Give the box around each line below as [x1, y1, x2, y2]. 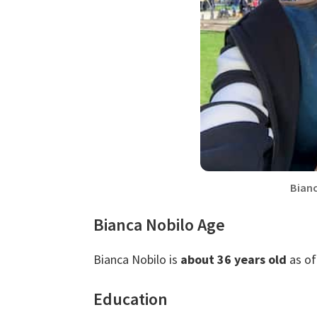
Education [93, 288, 168, 311]
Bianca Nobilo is [93, 251, 180, 268]
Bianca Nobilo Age [93, 214, 225, 236]
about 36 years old [180, 251, 287, 268]
